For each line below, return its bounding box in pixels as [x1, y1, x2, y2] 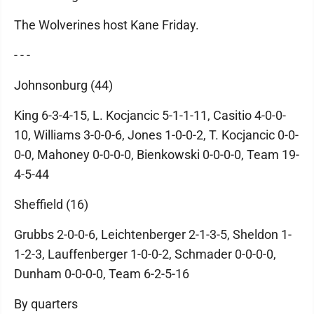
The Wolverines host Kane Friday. [14, 17, 199, 32]
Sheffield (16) [14, 196, 88, 212]
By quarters [14, 296, 78, 311]
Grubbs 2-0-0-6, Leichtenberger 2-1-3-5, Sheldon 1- [14, 226, 292, 242]
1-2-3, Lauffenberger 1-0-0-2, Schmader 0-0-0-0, [14, 246, 276, 261]
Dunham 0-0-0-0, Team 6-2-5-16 [14, 266, 189, 281]
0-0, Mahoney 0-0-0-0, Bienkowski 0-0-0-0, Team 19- [14, 146, 299, 162]
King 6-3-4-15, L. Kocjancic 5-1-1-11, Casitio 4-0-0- [14, 107, 286, 123]
